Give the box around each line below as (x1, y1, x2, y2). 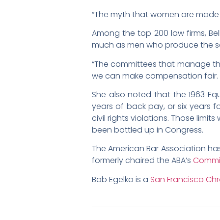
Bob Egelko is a (92, 173, 150, 185)
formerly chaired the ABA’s (92, 155, 193, 166)
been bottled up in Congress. (92, 124, 203, 136)
